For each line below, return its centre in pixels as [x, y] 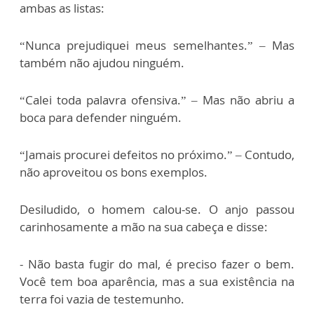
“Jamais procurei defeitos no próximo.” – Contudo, [157, 155]
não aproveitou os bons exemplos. [114, 172]
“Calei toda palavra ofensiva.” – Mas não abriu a [157, 100]
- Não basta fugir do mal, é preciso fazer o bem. [157, 264]
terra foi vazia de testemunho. [102, 299]
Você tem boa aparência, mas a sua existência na [157, 281]
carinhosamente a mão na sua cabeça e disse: [144, 227]
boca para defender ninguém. [101, 117]
